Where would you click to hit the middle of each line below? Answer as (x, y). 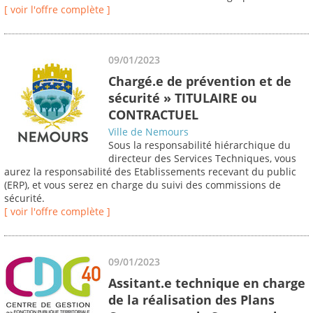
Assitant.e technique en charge (207, 283)
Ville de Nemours (148, 132)
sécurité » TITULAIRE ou (183, 97)
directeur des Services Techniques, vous (202, 159)
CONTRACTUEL (153, 114)
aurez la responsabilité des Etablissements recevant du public (150, 172)
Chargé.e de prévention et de (200, 81)
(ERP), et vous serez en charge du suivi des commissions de (143, 185)
